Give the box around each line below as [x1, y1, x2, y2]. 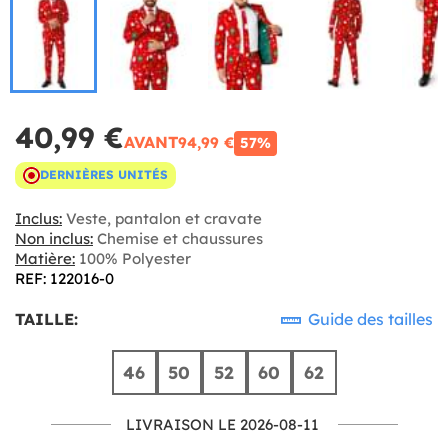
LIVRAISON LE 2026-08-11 [125, 414, 319, 434]
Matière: [15, 248, 75, 268]
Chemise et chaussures [93, 228, 263, 248]
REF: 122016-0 [15, 268, 114, 288]
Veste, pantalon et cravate [62, 208, 262, 228]
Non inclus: [15, 228, 93, 248]
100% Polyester [75, 248, 191, 268]
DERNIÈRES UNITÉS [40, 167, 168, 182]
